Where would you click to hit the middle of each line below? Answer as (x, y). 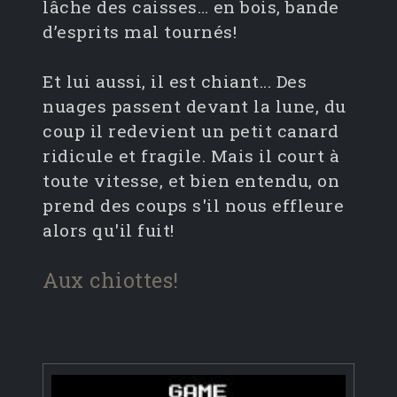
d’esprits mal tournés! (140, 32)
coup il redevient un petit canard (191, 131)
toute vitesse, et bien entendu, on (191, 181)
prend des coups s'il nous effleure (193, 206)
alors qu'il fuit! (109, 230)
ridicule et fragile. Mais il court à (191, 156)
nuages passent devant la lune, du (195, 106)
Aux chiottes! (111, 280)
